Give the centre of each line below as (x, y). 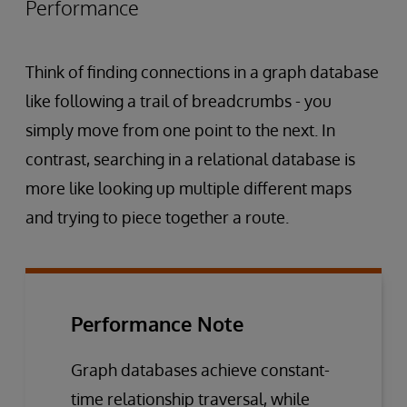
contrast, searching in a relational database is (190, 159)
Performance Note (157, 323)
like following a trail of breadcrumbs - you (179, 100)
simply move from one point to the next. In (180, 129)
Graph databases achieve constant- (200, 369)
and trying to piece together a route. (157, 217)
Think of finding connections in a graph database (202, 71)
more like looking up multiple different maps (189, 188)
